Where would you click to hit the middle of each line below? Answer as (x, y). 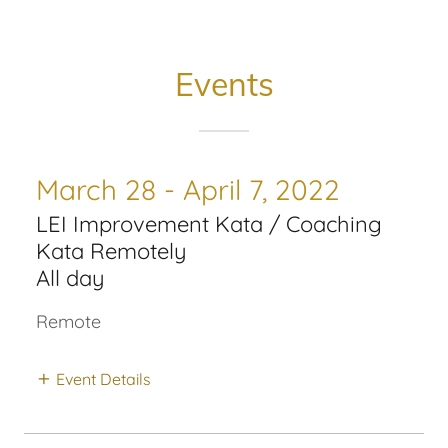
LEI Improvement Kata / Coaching (209, 224)
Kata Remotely (111, 251)
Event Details (103, 378)
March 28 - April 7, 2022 (188, 189)
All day (70, 278)
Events (224, 84)
